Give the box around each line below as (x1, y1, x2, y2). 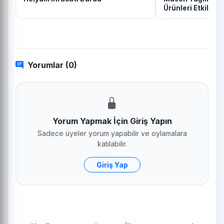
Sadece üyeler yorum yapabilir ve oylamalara (37, 128, 187, 137)
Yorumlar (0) (27, 59, 77, 70)
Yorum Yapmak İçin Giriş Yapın (52, 115, 172, 126)
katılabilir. (97, 139, 127, 148)
